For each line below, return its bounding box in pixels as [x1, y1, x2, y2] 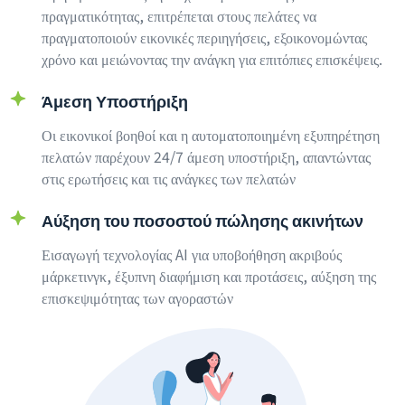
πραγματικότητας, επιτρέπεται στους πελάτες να [42, 5, 316, 26]
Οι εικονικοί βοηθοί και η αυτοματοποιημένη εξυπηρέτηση [42, 124, 380, 146]
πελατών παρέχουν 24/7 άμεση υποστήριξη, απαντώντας [42, 146, 371, 167]
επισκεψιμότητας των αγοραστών [42, 287, 233, 308]
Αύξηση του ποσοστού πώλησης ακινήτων [42, 208, 363, 231]
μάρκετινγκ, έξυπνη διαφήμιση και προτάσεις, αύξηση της [42, 265, 376, 287]
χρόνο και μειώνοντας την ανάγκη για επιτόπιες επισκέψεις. [42, 48, 382, 70]
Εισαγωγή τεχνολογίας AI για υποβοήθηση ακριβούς [42, 243, 342, 265]
